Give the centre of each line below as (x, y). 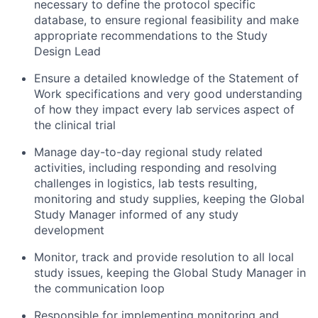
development (69, 230)
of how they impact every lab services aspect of (164, 109)
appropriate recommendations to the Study (151, 35)
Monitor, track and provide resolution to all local (164, 257)
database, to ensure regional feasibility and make (166, 20)
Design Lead (67, 51)
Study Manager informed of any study (136, 214)
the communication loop (99, 288)
